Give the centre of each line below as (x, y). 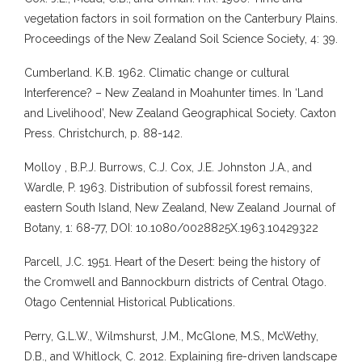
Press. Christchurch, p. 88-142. (103, 133)
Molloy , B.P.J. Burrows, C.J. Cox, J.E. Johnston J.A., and (168, 167)
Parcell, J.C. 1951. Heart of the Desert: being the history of (172, 261)
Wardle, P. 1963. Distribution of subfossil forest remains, (168, 187)
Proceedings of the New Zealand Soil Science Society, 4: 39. (181, 38)
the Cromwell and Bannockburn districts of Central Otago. (175, 282)
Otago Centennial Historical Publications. (130, 302)
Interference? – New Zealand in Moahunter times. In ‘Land (174, 93)
